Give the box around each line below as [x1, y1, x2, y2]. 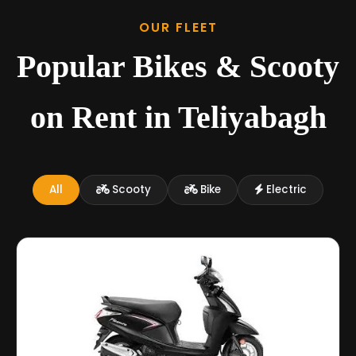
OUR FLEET [138, 17, 218, 37]
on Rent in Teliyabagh [29, 99, 327, 135]
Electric [264, 181, 307, 197]
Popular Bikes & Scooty [17, 48, 339, 84]
